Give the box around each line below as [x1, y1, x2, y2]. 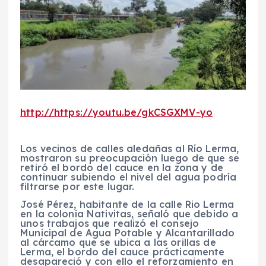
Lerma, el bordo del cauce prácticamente [20, 245, 225, 258]
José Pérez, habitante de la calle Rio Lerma [20, 198, 235, 210]
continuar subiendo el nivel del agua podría [20, 170, 237, 183]
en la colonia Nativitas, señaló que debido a [20, 207, 239, 220]
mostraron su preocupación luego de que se [20, 151, 239, 164]
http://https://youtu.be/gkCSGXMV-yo [20, 106, 213, 119]
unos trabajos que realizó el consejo [20, 217, 199, 229]
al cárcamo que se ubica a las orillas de [20, 236, 216, 248]
